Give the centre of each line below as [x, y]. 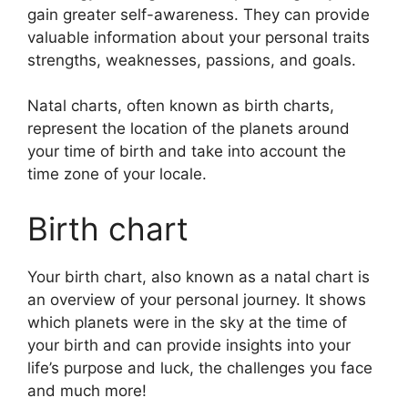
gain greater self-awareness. [133, 14]
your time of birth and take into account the [187, 151]
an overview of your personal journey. [164, 299]
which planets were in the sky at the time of [187, 322]
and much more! [87, 390]
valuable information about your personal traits [199, 37]
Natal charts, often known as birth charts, [181, 106]
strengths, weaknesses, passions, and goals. [192, 60]
